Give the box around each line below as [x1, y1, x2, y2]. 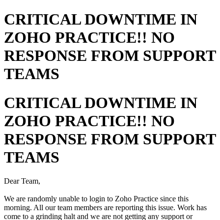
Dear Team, [4, 177, 42, 186]
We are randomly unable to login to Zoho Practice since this [4, 194, 189, 203]
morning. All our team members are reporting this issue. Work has [4, 203, 207, 212]
